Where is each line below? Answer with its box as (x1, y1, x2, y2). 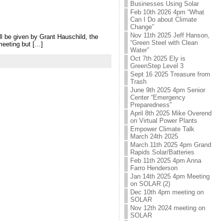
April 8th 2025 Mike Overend (130, 110, 212, 117)
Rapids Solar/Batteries (130, 148, 194, 156)
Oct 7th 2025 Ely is (130, 55, 185, 62)
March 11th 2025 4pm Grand (130, 141, 211, 148)
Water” (130, 46, 149, 54)
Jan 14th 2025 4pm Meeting (130, 173, 210, 180)
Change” (130, 23, 154, 31)
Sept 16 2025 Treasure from (130, 71, 210, 78)
